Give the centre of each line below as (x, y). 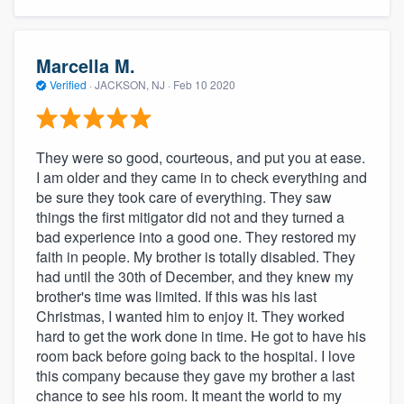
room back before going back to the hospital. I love (196, 355)
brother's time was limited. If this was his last (176, 296)
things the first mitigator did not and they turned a (190, 216)
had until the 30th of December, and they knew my (195, 276)
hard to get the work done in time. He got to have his (201, 335)
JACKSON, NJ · (133, 85)
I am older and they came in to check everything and (202, 177)
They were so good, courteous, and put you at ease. (201, 157)
